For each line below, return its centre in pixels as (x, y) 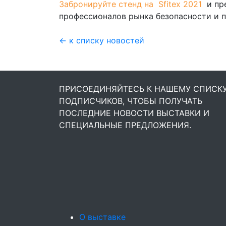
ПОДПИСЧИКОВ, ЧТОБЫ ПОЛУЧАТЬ (131, 101)
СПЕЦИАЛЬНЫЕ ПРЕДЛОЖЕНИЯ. (125, 125)
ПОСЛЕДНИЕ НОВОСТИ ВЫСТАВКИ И (134, 113)
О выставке (102, 217)
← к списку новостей (102, 40)
